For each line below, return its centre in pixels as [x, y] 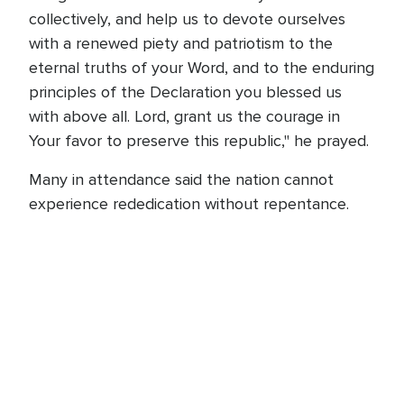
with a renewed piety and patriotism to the [181, 43]
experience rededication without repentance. [189, 204]
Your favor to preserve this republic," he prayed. [199, 141]
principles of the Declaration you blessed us [185, 92]
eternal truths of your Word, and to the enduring [202, 68]
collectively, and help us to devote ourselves [187, 19]
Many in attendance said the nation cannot [181, 179]
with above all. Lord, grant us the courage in [184, 116]
